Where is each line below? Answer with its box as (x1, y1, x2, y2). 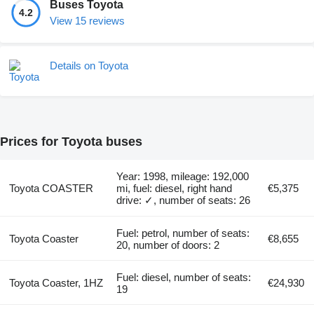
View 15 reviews (50, 15, 125, 27)
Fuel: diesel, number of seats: (116, 271, 252, 284)
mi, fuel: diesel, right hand (116, 182, 233, 195)
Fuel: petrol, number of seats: (116, 227, 250, 240)
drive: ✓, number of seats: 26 (116, 194, 251, 207)
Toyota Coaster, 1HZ (8, 277, 103, 289)
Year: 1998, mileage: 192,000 (116, 170, 250, 183)
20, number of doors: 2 (116, 239, 220, 252)
